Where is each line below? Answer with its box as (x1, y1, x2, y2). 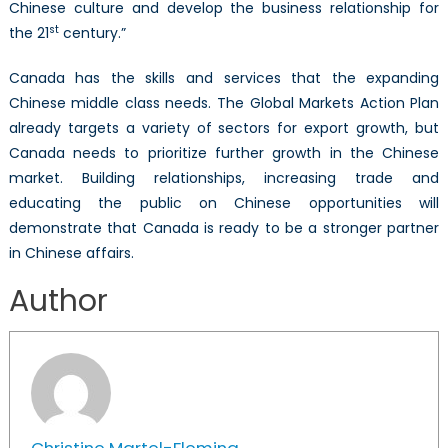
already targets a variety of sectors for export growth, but (8, 118, 440, 139)
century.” (58, 23, 126, 44)
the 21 (8, 23, 49, 44)
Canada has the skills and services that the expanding (8, 68, 440, 89)
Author (8, 280, 108, 323)
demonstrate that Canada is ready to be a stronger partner (8, 218, 440, 239)
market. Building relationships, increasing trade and (8, 168, 440, 189)
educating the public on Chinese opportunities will (8, 193, 440, 214)
